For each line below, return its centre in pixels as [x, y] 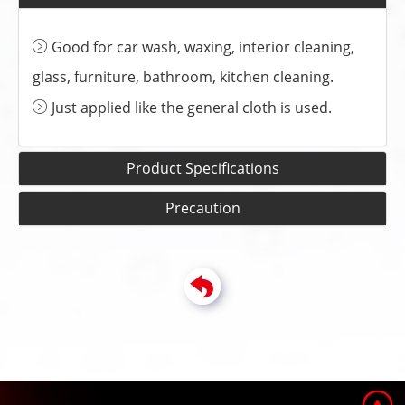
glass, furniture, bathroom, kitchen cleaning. [183, 76]
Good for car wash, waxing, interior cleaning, [203, 47]
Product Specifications [202, 168]
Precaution [202, 207]
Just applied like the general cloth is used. [192, 107]
